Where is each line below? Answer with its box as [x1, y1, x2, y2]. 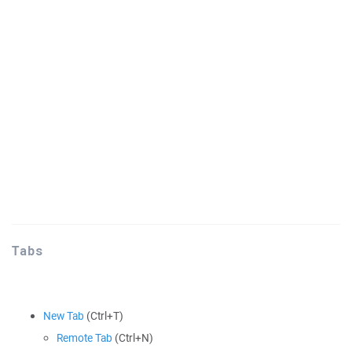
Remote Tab [57, 331, 112, 345]
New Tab [43, 309, 84, 323]
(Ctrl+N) [112, 331, 153, 345]
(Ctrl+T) [84, 309, 123, 323]
